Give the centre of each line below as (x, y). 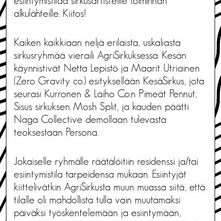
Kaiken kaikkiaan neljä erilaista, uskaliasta (97, 42)
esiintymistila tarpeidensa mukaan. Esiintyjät (100, 174)
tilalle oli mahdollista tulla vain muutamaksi (97, 200)
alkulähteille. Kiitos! (50, 13)
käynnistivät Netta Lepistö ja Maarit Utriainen (107, 68)
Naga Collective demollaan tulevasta (90, 119)
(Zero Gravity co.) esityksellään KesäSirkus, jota (109, 81)
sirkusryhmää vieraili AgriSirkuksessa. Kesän (100, 55)
